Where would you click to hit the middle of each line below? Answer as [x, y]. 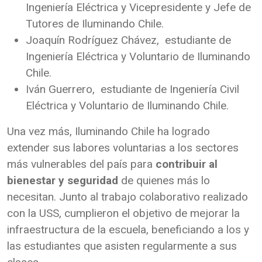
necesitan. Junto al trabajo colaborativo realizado [127, 197]
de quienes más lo [166, 181]
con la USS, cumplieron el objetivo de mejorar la [123, 213]
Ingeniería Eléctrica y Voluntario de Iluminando [138, 57]
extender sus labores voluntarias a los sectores [123, 148]
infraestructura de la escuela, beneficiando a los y [128, 230]
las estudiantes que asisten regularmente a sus [122, 246]
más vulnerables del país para [80, 164]
